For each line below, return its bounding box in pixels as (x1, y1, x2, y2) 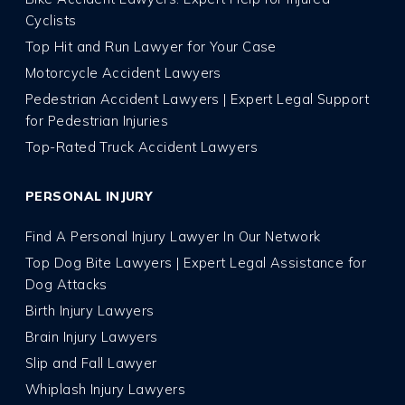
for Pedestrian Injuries (25, 112, 169, 130)
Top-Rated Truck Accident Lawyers (25, 138, 259, 156)
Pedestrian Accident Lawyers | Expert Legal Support (25, 90, 370, 108)
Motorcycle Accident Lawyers (25, 64, 221, 82)
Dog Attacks (25, 276, 108, 294)
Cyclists (25, 12, 77, 30)
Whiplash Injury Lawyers (25, 381, 186, 399)
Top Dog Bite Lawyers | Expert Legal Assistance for (25, 254, 367, 272)
